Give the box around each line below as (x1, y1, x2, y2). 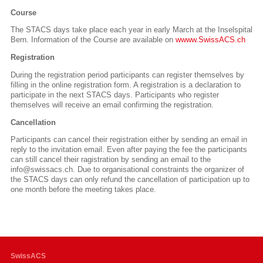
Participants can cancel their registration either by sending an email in (11, 135, 247, 144)
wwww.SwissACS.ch (176, 35, 245, 45)
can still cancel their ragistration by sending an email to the (11, 155, 211, 164)
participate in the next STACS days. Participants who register (11, 90, 219, 99)
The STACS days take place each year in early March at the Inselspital (11, 25, 252, 35)
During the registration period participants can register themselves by (11, 70, 244, 79)
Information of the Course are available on (31, 35, 176, 45)
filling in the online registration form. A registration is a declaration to (11, 80, 241, 89)
